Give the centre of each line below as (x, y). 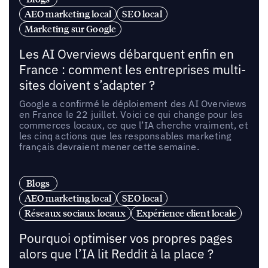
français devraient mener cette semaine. (109, 146)
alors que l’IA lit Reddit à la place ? (116, 254)
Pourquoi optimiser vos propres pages (126, 239)
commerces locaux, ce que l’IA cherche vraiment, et (133, 125)
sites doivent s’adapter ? (87, 85)
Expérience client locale (186, 213)
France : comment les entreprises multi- (132, 69)
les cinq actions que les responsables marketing (125, 135)
